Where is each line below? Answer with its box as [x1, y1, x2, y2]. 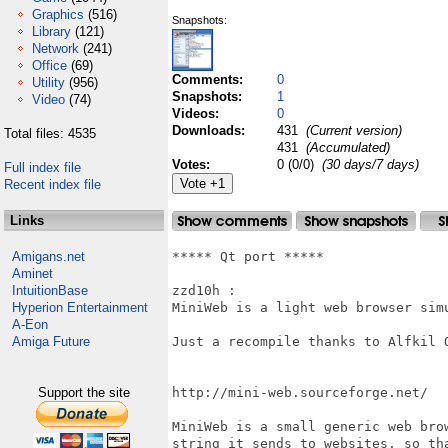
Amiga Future [12, 334, 90, 349]
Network [32, 41, 79, 56]
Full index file [4, 160, 81, 175]
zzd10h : [172, 283, 244, 298]
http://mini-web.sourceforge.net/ [172, 385, 428, 400]
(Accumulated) [302, 140, 390, 155]
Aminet [12, 266, 53, 281]
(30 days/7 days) [322, 157, 419, 172]
